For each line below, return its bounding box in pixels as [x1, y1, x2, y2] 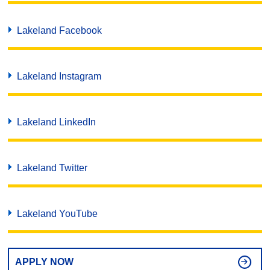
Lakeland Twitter [17, 163, 88, 173]
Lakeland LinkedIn [17, 117, 96, 127]
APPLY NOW [15, 257, 74, 267]
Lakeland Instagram [17, 71, 102, 81]
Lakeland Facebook [17, 25, 102, 36]
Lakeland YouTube [17, 209, 98, 219]
